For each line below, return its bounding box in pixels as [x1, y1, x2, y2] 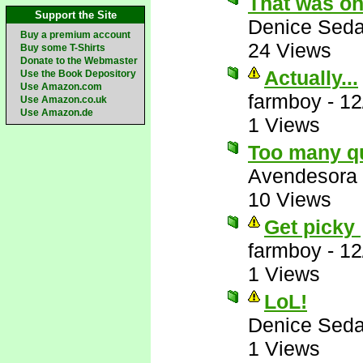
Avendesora [248, 164, 357, 187]
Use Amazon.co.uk [20, 94, 107, 105]
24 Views [248, 39, 331, 62]
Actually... [264, 66, 358, 89]
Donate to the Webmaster [20, 55, 138, 66]
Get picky [264, 216, 361, 238]
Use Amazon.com [20, 81, 102, 92]
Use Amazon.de [20, 107, 93, 118]
